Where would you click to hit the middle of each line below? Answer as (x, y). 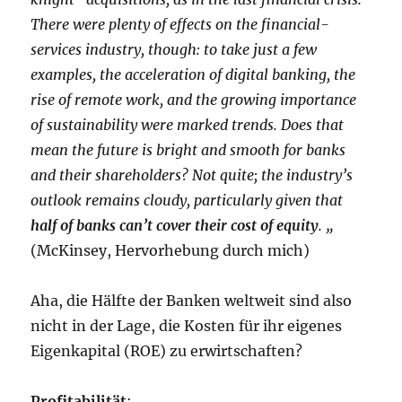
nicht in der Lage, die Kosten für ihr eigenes (187, 326)
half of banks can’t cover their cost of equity (175, 226)
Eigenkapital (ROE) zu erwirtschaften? (167, 351)
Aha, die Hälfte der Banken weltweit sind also (192, 301)
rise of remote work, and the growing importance (194, 100)
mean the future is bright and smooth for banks (188, 150)
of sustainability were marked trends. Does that (188, 125)
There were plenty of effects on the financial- (180, 25)
